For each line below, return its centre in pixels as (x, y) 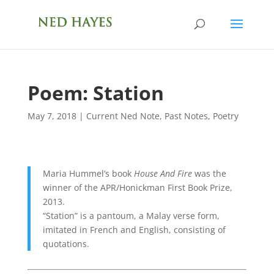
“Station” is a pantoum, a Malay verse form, (131, 216)
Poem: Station (95, 93)
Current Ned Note (123, 116)
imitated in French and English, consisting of (134, 230)
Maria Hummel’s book (88, 173)
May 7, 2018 (52, 116)
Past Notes (186, 116)
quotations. (66, 244)
